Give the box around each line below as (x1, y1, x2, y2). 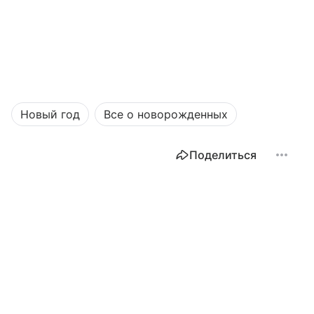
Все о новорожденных (104, 107, 228, 122)
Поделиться (189, 148, 257, 163)
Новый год (20, 107, 80, 122)
